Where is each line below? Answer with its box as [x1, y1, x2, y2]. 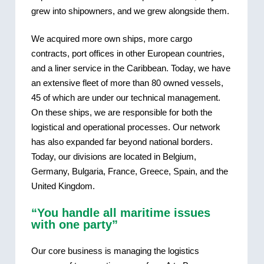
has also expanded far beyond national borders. [31, 137, 213, 147]
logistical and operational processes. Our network [31, 122, 220, 133]
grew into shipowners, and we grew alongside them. [31, 5, 229, 16]
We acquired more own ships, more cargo [31, 34, 192, 44]
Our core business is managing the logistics [31, 246, 199, 256]
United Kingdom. [31, 181, 95, 192]
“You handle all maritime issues [31, 206, 210, 219]
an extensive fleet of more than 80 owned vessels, [31, 78, 223, 88]
